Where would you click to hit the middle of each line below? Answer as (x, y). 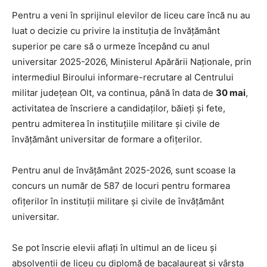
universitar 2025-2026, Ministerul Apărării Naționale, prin (132, 61)
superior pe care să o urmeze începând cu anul (111, 46)
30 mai (231, 92)
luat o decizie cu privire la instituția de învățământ (116, 30)
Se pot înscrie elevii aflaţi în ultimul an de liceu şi (114, 247)
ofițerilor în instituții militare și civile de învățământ (118, 201)
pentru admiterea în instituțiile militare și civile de (116, 123)
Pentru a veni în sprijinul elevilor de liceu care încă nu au (131, 15)
